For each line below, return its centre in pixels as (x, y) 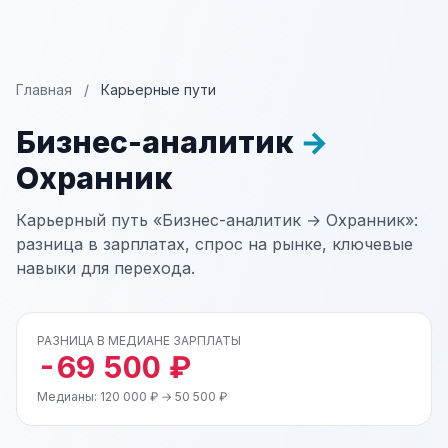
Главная (44, 89)
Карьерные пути (158, 89)
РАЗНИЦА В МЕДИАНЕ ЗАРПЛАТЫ (139, 340)
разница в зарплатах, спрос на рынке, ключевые (214, 244)
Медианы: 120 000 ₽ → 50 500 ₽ (132, 396)
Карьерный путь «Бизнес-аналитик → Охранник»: (217, 220)
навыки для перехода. (105, 268)
